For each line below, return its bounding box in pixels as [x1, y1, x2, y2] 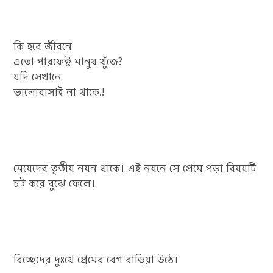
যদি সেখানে [13, 69, 62, 85]
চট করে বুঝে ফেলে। [13, 176, 96, 191]
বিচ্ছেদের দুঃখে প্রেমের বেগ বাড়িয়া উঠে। [13, 252, 179, 268]
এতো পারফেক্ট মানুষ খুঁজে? [13, 54, 123, 69]
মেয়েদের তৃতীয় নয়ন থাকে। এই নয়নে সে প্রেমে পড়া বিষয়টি [13, 161, 257, 176]
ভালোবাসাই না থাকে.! [13, 85, 105, 100]
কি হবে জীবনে [13, 39, 73, 54]
